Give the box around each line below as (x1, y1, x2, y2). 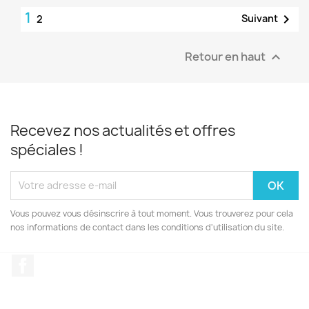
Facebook (34, 253, 85, 269)
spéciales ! (10, 139, 83, 160)
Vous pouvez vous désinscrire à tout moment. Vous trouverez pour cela (10, 207, 293, 219)
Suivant (241, 11, 278, 25)
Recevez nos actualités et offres (10, 120, 235, 141)
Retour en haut (185, 48, 268, 63)
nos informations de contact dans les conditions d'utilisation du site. (10, 221, 284, 233)
